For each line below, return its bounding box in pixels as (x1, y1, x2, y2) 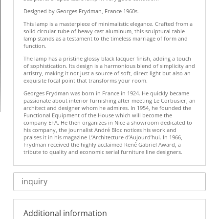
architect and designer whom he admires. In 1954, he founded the (23, 104, 191, 111)
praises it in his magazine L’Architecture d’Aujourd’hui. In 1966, (23, 133, 182, 141)
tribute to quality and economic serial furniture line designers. (23, 148, 182, 155)
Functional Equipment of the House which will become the (23, 111, 172, 119)
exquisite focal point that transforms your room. (23, 76, 148, 84)
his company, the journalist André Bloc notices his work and (23, 126, 176, 133)
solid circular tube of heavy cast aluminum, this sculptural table (23, 27, 185, 35)
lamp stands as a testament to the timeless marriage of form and (23, 34, 188, 42)
